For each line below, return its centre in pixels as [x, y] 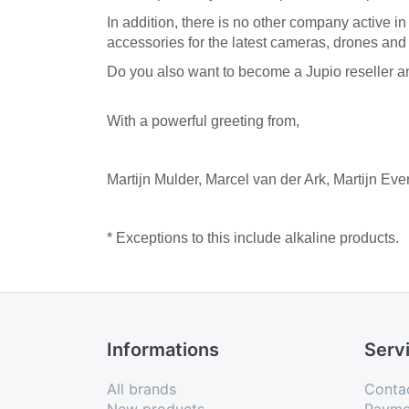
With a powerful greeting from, [203, 121]
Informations [163, 350]
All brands [142, 389]
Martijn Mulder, [156, 180]
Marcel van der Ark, [269, 180]
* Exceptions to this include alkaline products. [253, 238]
